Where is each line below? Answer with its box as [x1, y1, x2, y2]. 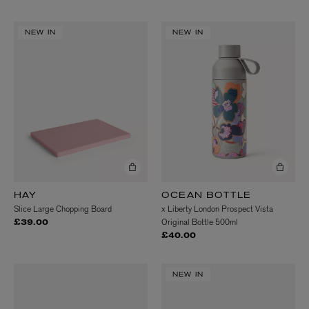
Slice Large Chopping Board [14, 203, 112, 215]
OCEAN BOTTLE [161, 192, 252, 201]
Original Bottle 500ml [161, 217, 238, 228]
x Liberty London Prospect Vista [161, 203, 273, 215]
